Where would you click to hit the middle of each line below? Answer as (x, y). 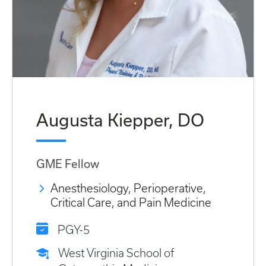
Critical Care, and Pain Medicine (131, 203)
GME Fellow (68, 164)
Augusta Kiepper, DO (120, 120)
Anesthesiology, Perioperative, (128, 189)
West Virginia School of (116, 254)
